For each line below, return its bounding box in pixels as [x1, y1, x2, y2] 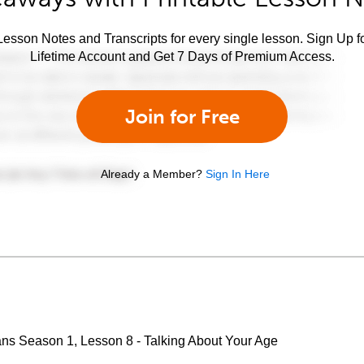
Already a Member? [101, 167, 202, 180]
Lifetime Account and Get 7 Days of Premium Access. [29, 49, 335, 63]
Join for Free [124, 104, 240, 128]
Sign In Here [206, 167, 270, 180]
